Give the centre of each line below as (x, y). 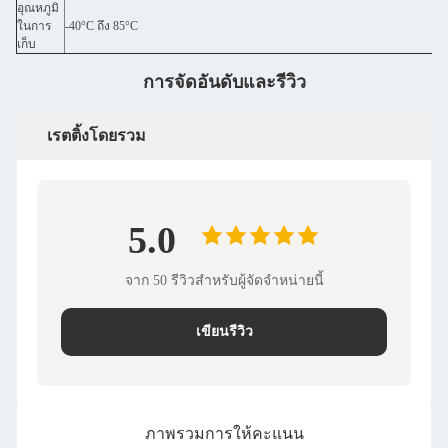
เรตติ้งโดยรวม (96, 135)
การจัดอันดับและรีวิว (224, 81)
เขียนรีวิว (224, 331)
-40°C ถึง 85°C (101, 25)
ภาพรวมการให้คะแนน (224, 433)
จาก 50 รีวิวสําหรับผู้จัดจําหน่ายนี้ (224, 280)
